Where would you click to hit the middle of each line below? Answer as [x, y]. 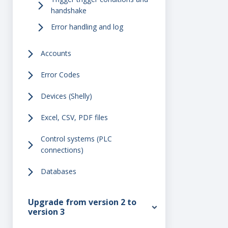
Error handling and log [87, 27]
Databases [59, 171]
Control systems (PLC [76, 139]
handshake [69, 10]
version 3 [46, 212]
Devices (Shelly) [66, 96]
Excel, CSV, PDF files [74, 117]
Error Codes [60, 75]
